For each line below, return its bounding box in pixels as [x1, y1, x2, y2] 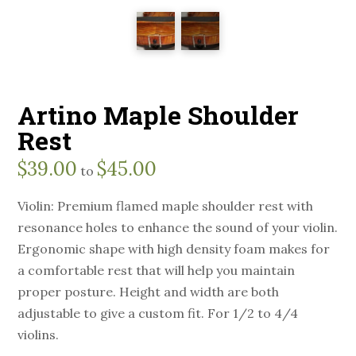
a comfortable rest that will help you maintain [17, 262, 296, 279]
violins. [17, 327, 60, 343]
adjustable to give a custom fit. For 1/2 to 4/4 [17, 305, 299, 322]
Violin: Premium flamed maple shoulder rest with [17, 198, 314, 215]
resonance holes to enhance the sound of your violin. [17, 219, 339, 236]
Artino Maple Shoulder [17, 98, 300, 133]
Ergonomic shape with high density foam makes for [17, 241, 331, 257]
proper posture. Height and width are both [17, 284, 280, 300]
